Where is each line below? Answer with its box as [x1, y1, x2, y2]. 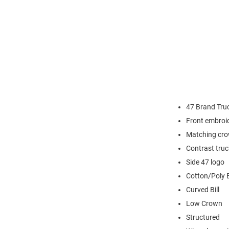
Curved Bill [186, 185, 219, 194]
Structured [186, 213, 220, 221]
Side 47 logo [186, 157, 224, 166]
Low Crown [186, 199, 222, 208]
